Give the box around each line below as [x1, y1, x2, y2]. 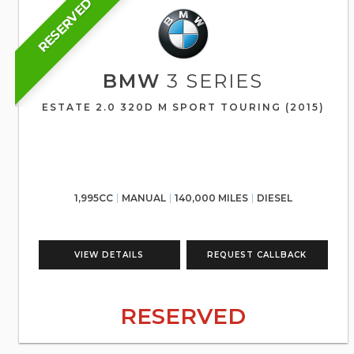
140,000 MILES [174, 192, 248, 204]
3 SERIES [160, 70, 264, 92]
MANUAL [121, 192, 166, 204]
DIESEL [256, 192, 292, 204]
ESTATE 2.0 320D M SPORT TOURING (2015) [41, 101, 325, 113]
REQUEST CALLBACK [207, 250, 307, 260]
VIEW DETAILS [74, 250, 145, 260]
